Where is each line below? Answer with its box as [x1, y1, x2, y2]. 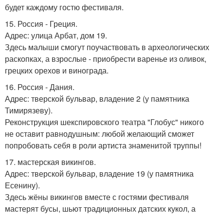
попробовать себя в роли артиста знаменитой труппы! [5, 140, 201, 151]
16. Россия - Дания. [5, 81, 74, 93]
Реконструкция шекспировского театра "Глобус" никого [5, 116, 204, 128]
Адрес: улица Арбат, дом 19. [5, 30, 107, 41]
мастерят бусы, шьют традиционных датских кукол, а [5, 203, 196, 215]
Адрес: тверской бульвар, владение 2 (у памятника [5, 93, 189, 105]
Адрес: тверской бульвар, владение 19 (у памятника [5, 168, 194, 180]
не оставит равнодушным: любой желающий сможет [5, 128, 194, 140]
